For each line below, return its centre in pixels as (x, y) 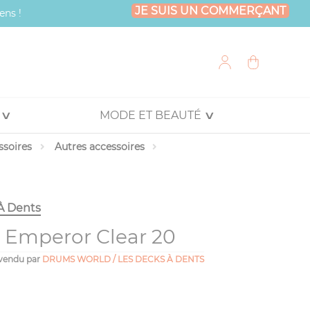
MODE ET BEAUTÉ (150, 115)
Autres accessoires (100, 147)
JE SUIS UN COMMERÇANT (210, 11)
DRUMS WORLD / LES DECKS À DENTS (123, 259)
